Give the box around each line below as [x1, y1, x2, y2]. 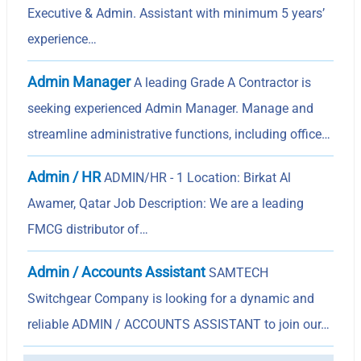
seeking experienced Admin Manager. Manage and [27, 100, 314, 116]
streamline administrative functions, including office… [27, 126, 331, 142]
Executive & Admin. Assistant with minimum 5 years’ [27, 5, 326, 21]
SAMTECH [205, 264, 269, 280]
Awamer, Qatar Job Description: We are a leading [27, 195, 305, 211]
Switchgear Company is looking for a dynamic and [27, 290, 315, 306]
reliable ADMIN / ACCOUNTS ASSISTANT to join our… [27, 316, 330, 332]
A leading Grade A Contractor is [131, 74, 312, 90]
